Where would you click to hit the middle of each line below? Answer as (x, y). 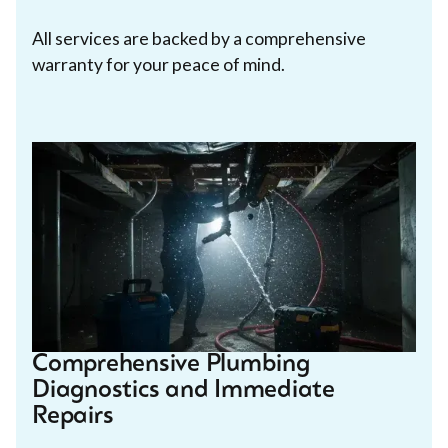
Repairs (73, 416)
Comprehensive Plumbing (171, 364)
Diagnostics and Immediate (183, 390)
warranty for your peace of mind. (158, 64)
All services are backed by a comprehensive (199, 38)
